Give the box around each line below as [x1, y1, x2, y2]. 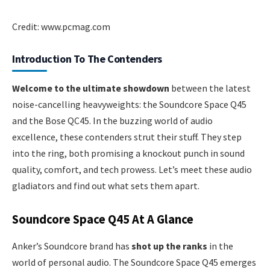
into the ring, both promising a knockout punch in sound [12, 146, 245, 159]
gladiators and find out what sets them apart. [12, 179, 199, 192]
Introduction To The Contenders [12, 51, 162, 66]
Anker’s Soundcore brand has [12, 239, 131, 252]
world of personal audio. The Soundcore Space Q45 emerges [12, 256, 256, 268]
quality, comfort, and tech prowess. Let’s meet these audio [12, 163, 252, 175]
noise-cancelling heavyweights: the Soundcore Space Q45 [12, 98, 246, 110]
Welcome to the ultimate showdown [12, 81, 169, 94]
